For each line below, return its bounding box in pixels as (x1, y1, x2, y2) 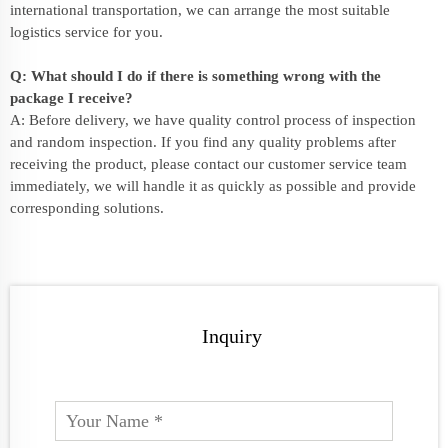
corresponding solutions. (10, 199, 164, 216)
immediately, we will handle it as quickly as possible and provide (10, 177, 416, 194)
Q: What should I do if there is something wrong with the (10, 67, 381, 84)
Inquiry (201, 324, 262, 347)
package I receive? (10, 89, 133, 106)
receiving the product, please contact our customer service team (10, 155, 407, 172)
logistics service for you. (10, 23, 163, 40)
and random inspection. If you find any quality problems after (10, 133, 396, 150)
